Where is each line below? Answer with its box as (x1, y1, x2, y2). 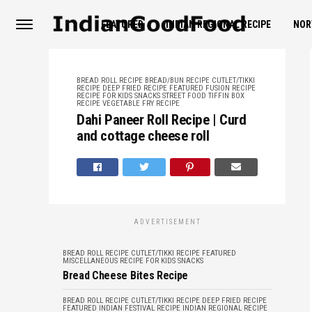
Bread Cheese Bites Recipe (63, 269, 188, 282)
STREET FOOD (162, 91, 206, 100)
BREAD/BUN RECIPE (145, 76, 210, 85)
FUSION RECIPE (205, 84, 256, 93)
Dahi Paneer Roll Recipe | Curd (77, 111, 247, 128)
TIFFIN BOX (208, 91, 244, 100)
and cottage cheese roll (77, 127, 210, 144)
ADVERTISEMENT (133, 218, 201, 226)
